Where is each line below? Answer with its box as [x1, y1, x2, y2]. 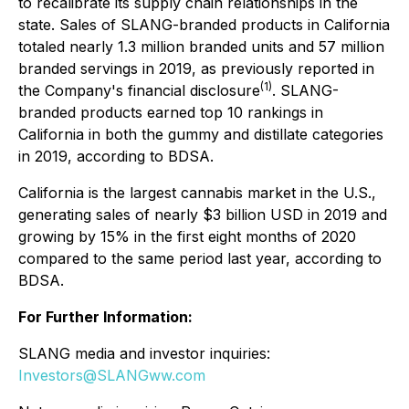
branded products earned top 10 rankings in [18, 103, 323, 121]
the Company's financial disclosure [18, 81, 260, 100]
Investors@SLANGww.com [18, 366, 205, 384]
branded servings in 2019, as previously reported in [18, 59, 374, 78]
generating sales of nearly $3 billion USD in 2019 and [18, 205, 387, 224]
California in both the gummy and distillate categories [18, 125, 383, 143]
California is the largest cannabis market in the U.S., [18, 184, 376, 202]
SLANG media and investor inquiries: [18, 344, 270, 362]
